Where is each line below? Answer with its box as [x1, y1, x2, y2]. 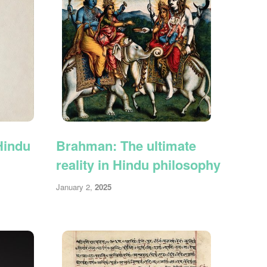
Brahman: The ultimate [56, 135, 197, 155]
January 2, [56, 181, 95, 193]
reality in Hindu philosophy [56, 154, 221, 174]
